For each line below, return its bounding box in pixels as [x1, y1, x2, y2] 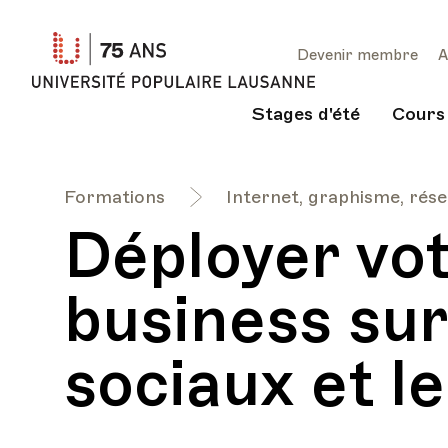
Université [332, 38, 405, 56]
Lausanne [332, 98, 399, 116]
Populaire [332, 68, 401, 86]
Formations [64, 186, 165, 208]
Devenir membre [297, 45, 418, 64]
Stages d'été [252, 102, 360, 125]
